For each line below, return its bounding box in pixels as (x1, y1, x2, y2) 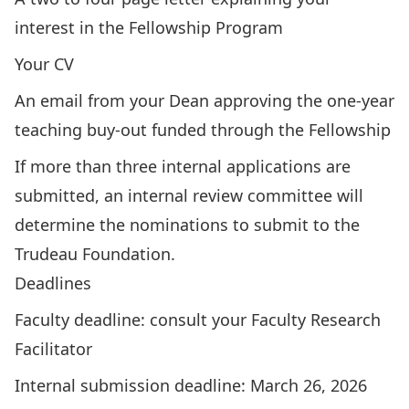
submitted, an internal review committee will (15, 184, 363, 206)
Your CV (15, 53, 74, 75)
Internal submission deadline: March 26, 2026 (15, 374, 367, 396)
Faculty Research (251, 309, 381, 330)
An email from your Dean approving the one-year (15, 89, 394, 111)
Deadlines (15, 272, 91, 294)
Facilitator (15, 338, 92, 360)
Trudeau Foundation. (15, 243, 175, 265)
